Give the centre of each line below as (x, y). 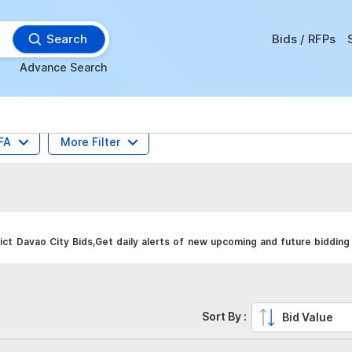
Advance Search (64, 67)
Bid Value (307, 317)
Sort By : (226, 316)
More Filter (90, 142)
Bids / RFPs (304, 39)
